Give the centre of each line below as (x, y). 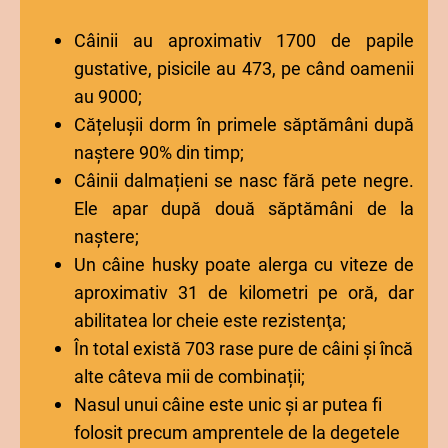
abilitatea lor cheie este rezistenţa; (210, 320)
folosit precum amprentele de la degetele (237, 432)
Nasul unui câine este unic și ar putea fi (228, 404)
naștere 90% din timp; (159, 152)
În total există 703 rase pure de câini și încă (243, 348)
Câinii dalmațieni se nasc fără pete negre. (244, 180)
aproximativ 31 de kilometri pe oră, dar (244, 292)
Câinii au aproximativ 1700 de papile (244, 40)
